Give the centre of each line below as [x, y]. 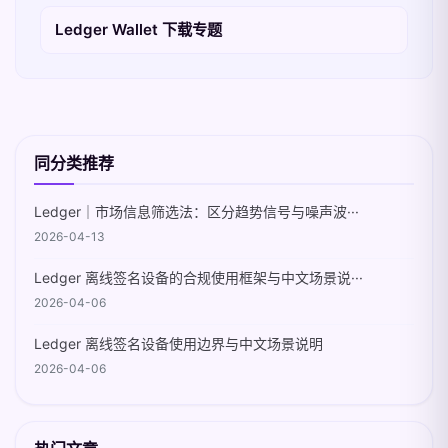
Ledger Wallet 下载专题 [138, 29]
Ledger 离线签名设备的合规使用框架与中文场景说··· [198, 277]
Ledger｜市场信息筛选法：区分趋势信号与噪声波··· [196, 211]
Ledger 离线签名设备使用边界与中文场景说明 [178, 343]
